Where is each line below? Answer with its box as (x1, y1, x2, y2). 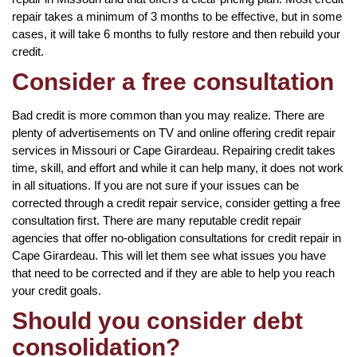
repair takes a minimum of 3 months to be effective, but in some (12, 9, 342, 23)
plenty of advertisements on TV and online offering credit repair (12, 125, 335, 139)
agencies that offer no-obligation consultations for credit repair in (12, 230, 341, 245)
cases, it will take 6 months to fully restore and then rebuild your (12, 26, 340, 41)
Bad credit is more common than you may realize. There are (12, 108, 324, 122)
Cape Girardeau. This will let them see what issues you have (12, 248, 326, 262)
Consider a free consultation (12, 68, 334, 95)
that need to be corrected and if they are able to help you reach (12, 265, 335, 280)
